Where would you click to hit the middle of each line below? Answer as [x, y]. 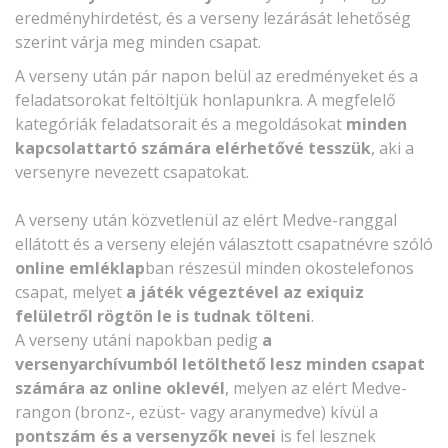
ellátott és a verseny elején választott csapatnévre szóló [224, 244]
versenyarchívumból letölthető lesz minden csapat [220, 364]
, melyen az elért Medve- [316, 388]
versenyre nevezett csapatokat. [132, 172]
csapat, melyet [70, 292]
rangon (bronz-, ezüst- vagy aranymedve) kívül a [196, 412]
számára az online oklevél [120, 388]
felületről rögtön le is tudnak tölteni [163, 316]
